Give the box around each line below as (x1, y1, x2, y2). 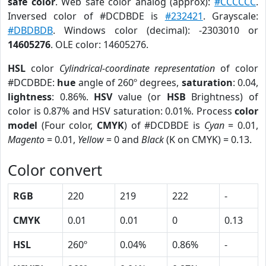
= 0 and (104, 133, 141, 146)
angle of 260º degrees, (75, 76, 182, 89)
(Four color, (37, 119, 97, 132)
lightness (8, 90, 52, 103)
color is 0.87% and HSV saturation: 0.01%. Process (8, 104, 235, 118)
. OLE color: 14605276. (50, 38, 148, 51)
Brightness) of (185, 90, 259, 103)
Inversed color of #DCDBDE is (8, 9, 165, 23)
